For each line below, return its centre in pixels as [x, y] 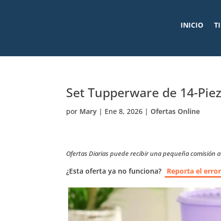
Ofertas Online [175, 111]
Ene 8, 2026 [124, 111]
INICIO [192, 25]
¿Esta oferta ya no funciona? [114, 171]
